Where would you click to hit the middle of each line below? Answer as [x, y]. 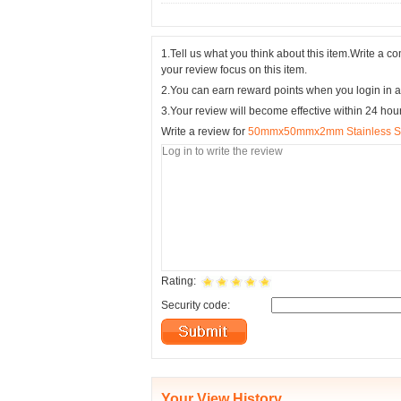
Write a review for [205, 132]
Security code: [196, 305]
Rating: [179, 281]
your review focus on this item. [234, 70]
